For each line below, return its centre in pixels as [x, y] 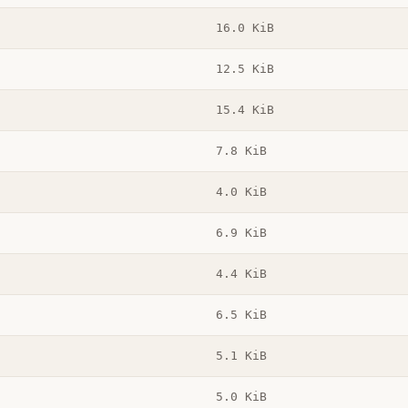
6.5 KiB [241, 315]
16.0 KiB [245, 28]
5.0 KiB [241, 397]
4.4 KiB [241, 274]
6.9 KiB [241, 233]
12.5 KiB [245, 69]
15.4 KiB [245, 110]
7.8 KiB [241, 151]
